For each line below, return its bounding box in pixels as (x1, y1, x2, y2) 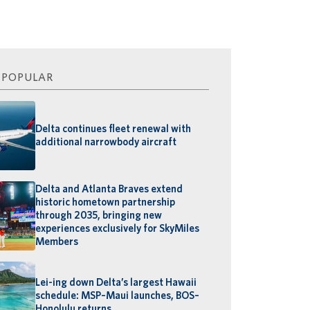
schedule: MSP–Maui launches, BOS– (35, 289, 200, 302)
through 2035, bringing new (35, 209, 163, 222)
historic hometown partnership (35, 196, 176, 209)
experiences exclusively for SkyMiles (35, 222, 200, 235)
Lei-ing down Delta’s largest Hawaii (35, 276, 197, 289)
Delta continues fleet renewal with (35, 122, 192, 135)
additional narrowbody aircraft (35, 135, 177, 148)
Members (35, 235, 79, 248)
